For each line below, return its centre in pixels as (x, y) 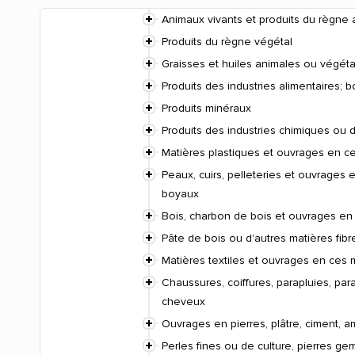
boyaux (180, 194)
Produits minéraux (206, 109)
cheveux (183, 302)
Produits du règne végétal (227, 42)
